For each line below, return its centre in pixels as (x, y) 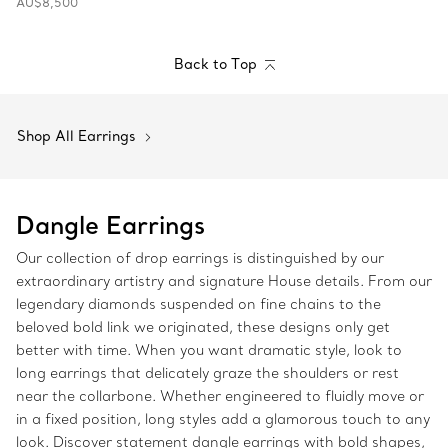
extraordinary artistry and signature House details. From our (224, 281)
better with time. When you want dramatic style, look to (209, 350)
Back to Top (215, 64)
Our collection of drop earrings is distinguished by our (200, 258)
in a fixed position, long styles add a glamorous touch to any (223, 419)
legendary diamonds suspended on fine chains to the (198, 304)
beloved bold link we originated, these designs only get (203, 327)
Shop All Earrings (78, 136)
